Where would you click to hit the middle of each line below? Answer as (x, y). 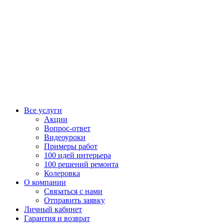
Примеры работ (71, 146)
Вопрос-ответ (67, 128)
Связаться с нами (73, 191)
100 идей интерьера (77, 155)
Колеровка (62, 173)
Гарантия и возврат (57, 218)
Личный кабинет (53, 209)
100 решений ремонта (81, 164)
